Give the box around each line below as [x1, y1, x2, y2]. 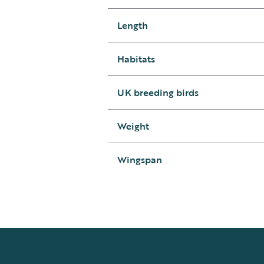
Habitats [117, 52, 155, 67]
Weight [117, 119, 149, 134]
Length [117, 18, 148, 33]
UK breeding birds [117, 85, 199, 100]
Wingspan [117, 153, 162, 167]
